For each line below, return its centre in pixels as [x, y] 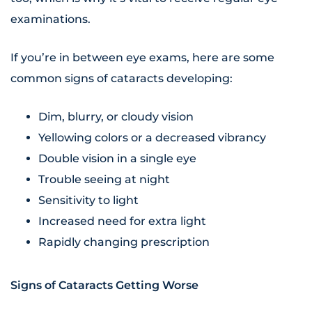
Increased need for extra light [122, 221]
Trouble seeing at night [104, 180]
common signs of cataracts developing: [123, 79]
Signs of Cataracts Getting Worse [104, 286]
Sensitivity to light [88, 201]
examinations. [50, 19]
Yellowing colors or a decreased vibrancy [152, 138]
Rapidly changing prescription [124, 242]
